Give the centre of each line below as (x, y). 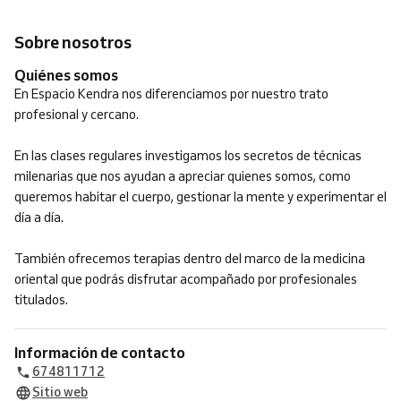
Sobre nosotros (73, 42)
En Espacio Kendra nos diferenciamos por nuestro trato (171, 94)
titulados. (41, 300)
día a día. (39, 218)
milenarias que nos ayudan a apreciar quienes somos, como (183, 176)
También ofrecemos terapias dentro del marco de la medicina (190, 259)
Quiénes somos (72, 75)
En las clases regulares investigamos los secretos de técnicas (188, 156)
